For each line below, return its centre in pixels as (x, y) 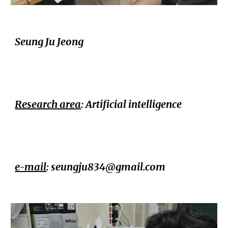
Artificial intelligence (134, 104)
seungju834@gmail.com (108, 166)
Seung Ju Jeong (49, 41)
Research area (48, 104)
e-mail (31, 166)
